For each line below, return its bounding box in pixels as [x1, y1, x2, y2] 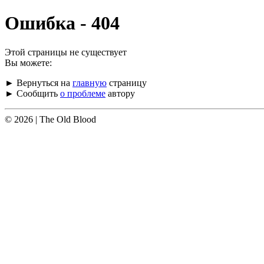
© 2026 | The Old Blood [5, 114, 96, 124]
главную [72, 77, 107, 88]
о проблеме [60, 88, 105, 98]
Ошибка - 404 [5, 12, 120, 34]
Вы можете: [5, 57, 52, 68]
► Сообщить [5, 88, 60, 98]
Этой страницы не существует [5, 47, 127, 57]
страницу [107, 77, 147, 88]
